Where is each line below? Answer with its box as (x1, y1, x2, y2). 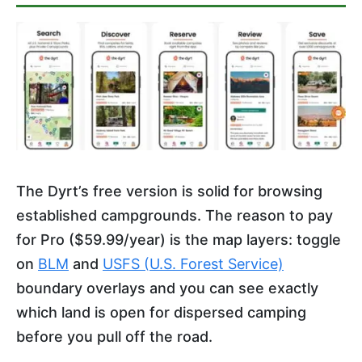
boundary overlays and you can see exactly (16, 280, 318, 297)
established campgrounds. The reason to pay (16, 207, 333, 225)
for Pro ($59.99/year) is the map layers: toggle (16, 231, 341, 249)
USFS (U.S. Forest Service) (103, 255, 284, 273)
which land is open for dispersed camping (16, 304, 306, 322)
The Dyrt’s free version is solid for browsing (16, 183, 322, 200)
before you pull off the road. (16, 328, 213, 346)
